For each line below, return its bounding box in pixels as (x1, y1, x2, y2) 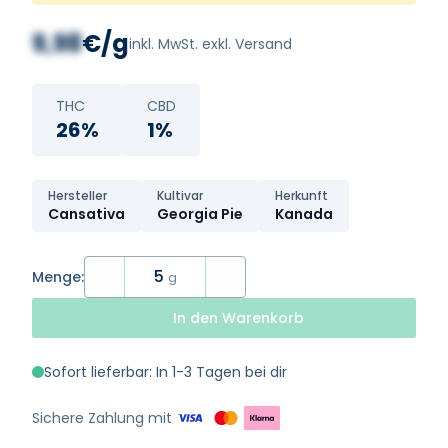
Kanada (275, 204, 333, 224)
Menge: (32, 267, 84, 287)
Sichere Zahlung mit (32, 408, 172, 428)
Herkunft (275, 187, 328, 204)
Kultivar (157, 187, 203, 204)
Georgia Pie (157, 204, 243, 224)
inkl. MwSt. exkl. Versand (129, 34, 292, 54)
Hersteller (48, 187, 107, 204)
